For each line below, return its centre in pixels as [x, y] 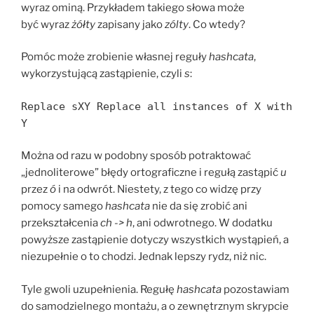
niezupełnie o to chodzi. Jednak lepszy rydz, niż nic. [144, 257]
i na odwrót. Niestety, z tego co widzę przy [159, 190]
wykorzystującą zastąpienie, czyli [103, 74]
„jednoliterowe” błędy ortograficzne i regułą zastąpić [151, 173]
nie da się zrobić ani [199, 206]
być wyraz [46, 24]
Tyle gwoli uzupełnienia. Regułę [99, 289]
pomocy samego [63, 206]
